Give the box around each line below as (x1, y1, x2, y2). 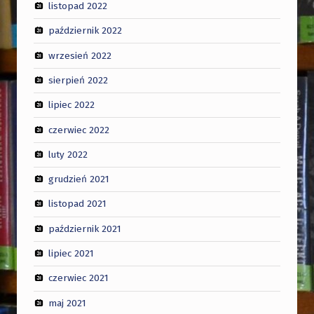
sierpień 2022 (48, 74, 108, 86)
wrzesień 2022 (48, 49, 111, 62)
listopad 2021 (48, 198, 107, 210)
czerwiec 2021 (48, 272, 109, 284)
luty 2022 (48, 148, 88, 161)
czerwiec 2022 (48, 123, 109, 136)
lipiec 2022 (48, 98, 95, 111)
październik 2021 (48, 222, 121, 235)
